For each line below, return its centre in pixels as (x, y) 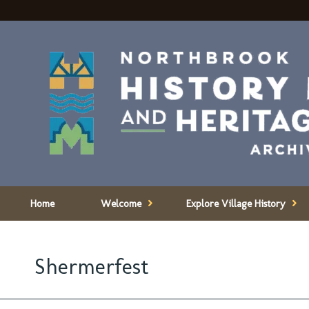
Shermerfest (92, 266)
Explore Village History (236, 203)
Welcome (121, 203)
